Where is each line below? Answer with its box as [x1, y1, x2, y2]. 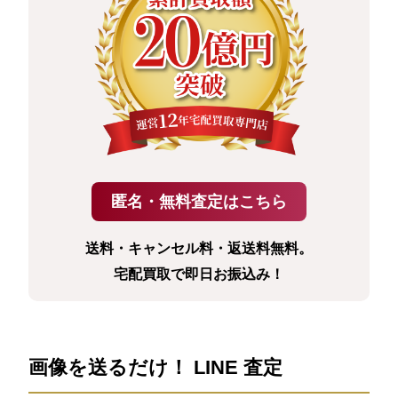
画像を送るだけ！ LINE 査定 [28, 356, 283, 379]
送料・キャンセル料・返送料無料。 [85, 241, 313, 257]
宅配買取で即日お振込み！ [114, 267, 284, 283]
